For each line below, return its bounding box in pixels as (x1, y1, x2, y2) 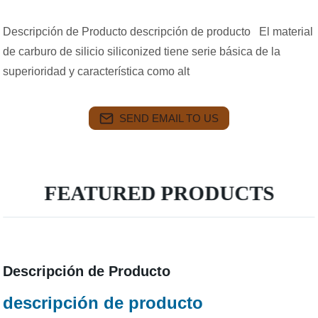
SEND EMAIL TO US (119, 111, 219, 124)
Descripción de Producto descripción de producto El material (3, 26, 314, 38)
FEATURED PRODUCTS (44, 182, 275, 204)
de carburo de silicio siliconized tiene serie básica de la (3, 45, 281, 57)
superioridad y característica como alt (3, 65, 190, 77)
